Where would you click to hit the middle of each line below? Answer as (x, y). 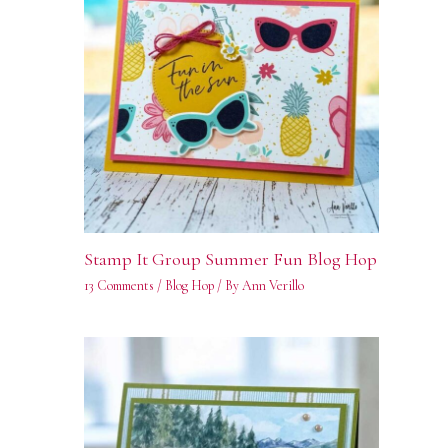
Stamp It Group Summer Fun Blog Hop (230, 258)
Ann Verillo (272, 285)
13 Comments (118, 285)
